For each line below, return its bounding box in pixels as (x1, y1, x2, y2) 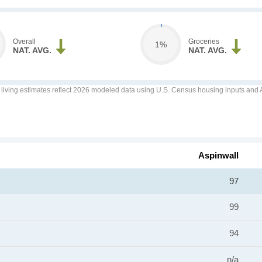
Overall (13, 37, 36, 46)
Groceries (188, 37, 219, 46)
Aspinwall (198, 150, 239, 160)
